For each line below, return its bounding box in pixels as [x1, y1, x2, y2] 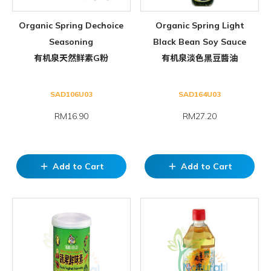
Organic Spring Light [155, 20, 244, 31]
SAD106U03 [50, 90, 93, 99]
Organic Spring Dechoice [19, 20, 124, 31]
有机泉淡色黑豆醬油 [162, 53, 238, 64]
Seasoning [49, 36, 94, 48]
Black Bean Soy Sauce [153, 36, 247, 48]
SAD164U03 [178, 90, 221, 99]
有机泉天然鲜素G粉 [34, 53, 109, 64]
